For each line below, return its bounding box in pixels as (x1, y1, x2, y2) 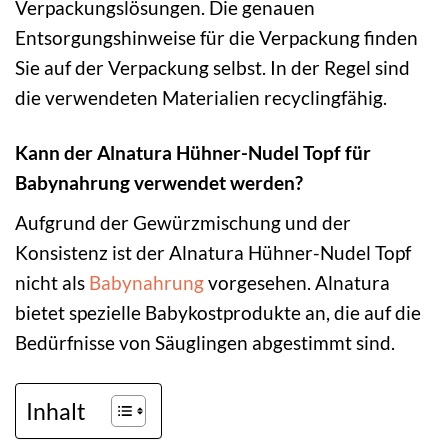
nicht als (15, 270, 89, 294)
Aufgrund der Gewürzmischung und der (15, 210, 351, 234)
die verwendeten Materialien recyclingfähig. (15, 86, 387, 110)
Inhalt (26, 396, 86, 425)
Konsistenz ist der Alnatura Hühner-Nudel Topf (15, 240, 411, 264)
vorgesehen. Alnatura (204, 270, 390, 294)
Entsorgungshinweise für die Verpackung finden (15, 26, 418, 50)
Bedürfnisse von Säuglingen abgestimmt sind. (15, 330, 395, 354)
